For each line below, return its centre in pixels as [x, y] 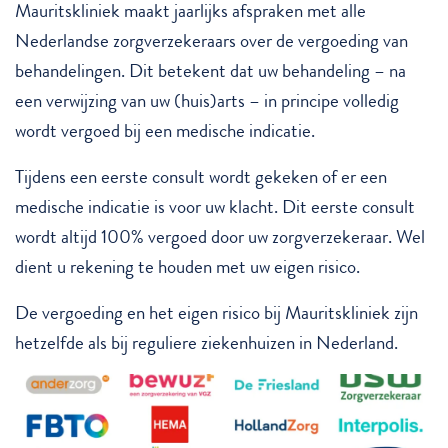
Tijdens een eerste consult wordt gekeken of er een [201, 176]
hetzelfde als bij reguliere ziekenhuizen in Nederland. [206, 342]
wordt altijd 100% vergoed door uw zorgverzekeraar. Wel [220, 236]
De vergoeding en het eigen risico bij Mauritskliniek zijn [216, 312]
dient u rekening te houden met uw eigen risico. [187, 266]
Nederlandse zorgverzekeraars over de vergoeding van [211, 40]
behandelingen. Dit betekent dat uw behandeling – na [210, 70]
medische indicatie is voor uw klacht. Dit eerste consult [215, 206]
